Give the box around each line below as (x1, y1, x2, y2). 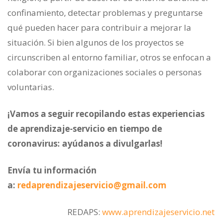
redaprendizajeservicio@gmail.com (17, 179, 166, 191)
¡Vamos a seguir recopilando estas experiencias (7, 108, 205, 120)
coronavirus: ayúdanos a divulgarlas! (7, 138, 163, 150)
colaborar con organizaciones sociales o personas (7, 66, 202, 78)
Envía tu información (7, 165, 97, 176)
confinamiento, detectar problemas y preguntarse (7, 7, 203, 19)
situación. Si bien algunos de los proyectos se (7, 37, 184, 49)
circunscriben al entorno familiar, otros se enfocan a (7, 52, 211, 63)
